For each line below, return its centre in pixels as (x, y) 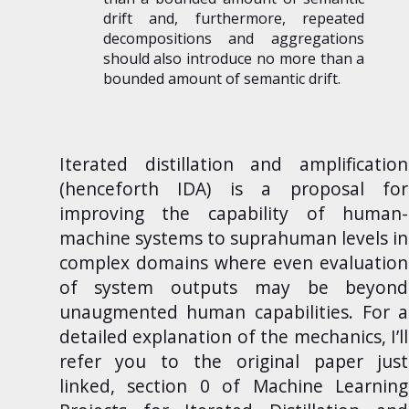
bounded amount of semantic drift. (221, 79)
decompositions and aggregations (234, 39)
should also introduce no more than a (234, 59)
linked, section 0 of (156, 385)
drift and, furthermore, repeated (234, 19)
